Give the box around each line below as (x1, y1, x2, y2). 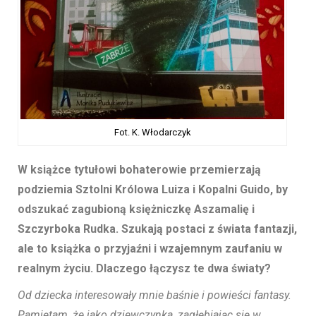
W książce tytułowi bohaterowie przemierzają (18, 163, 261, 177)
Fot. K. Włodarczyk (114, 127, 191, 138)
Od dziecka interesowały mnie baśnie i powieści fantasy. (18, 288, 291, 303)
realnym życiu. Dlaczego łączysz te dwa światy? (18, 262, 271, 276)
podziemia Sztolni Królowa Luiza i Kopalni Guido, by (18, 183, 288, 197)
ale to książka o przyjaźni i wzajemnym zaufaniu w (18, 242, 282, 256)
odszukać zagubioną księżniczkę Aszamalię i (18, 202, 255, 217)
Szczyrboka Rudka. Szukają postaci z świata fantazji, (18, 222, 297, 236)
